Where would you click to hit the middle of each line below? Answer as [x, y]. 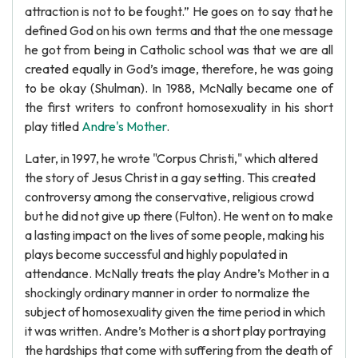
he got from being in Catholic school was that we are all [179, 50]
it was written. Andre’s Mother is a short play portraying [175, 331]
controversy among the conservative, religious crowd [169, 197]
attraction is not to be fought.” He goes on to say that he [179, 11]
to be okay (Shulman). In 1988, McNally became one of [179, 88]
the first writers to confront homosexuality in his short [179, 107]
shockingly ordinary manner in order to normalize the [167, 292]
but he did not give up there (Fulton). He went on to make [179, 216]
